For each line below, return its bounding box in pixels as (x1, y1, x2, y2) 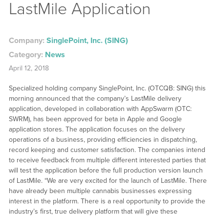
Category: (8, 49, 45, 60)
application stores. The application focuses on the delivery (8, 125, 185, 133)
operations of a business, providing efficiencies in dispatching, (8, 135, 197, 144)
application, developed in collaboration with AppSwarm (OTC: (8, 104, 192, 113)
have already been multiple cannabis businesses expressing (8, 186, 192, 195)
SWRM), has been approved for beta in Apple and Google (8, 114, 182, 123)
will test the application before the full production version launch (8, 166, 203, 175)
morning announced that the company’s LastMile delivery (8, 94, 181, 103)
